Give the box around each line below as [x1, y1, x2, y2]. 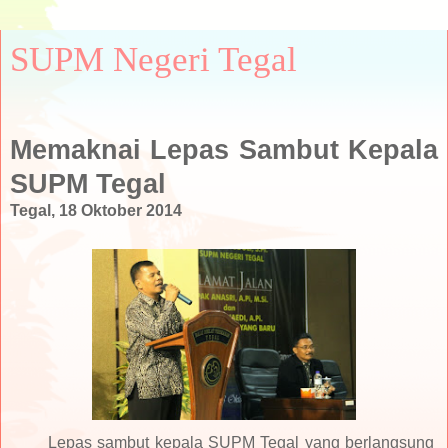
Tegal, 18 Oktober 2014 [10, 201, 182, 219]
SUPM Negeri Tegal [10, 40, 297, 78]
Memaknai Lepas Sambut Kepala [10, 134, 438, 165]
